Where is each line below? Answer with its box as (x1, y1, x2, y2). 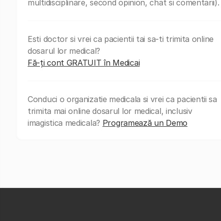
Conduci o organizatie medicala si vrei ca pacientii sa (28, 94, 217, 104)
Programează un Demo (102, 117, 188, 128)
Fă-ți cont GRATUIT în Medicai (28, 57, 140, 68)
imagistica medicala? (28, 117, 103, 128)
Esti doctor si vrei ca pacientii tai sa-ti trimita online (28, 34, 214, 44)
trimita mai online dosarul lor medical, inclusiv (28, 106, 192, 116)
